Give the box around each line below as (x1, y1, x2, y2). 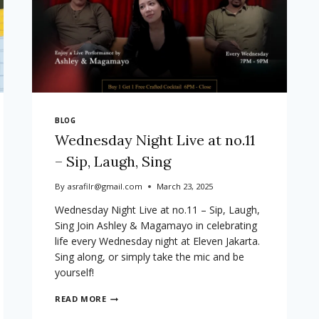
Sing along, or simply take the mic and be (55, 250, 245, 264)
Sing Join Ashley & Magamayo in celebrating (55, 219, 258, 233)
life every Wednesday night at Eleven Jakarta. (55, 234, 261, 249)
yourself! (55, 266, 95, 280)
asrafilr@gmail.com (67, 181, 142, 192)
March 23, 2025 (156, 181, 213, 192)
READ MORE (55, 293, 107, 305)
